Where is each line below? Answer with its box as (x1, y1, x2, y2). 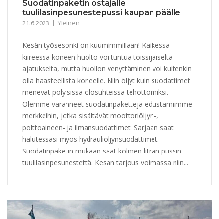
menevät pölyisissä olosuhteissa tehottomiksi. (22, 88, 168, 97)
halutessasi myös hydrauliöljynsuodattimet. (22, 134, 159, 144)
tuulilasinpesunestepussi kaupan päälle (22, 8, 180, 18)
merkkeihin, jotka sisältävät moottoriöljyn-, (22, 111, 158, 121)
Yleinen (58, 19, 80, 28)
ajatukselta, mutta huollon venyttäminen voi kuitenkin (22, 64, 192, 74)
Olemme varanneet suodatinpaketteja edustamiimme (22, 99, 192, 109)
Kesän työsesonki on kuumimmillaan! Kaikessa (22, 41, 170, 50)
